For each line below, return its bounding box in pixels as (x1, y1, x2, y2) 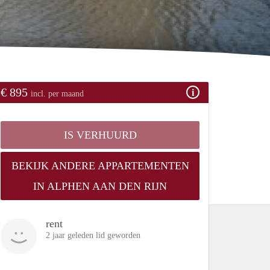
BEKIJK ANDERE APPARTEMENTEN (11, 159, 189, 172)
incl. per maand (31, 89, 84, 98)
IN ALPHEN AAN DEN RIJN (33, 180, 167, 192)
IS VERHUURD (63, 128, 137, 141)
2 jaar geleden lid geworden (46, 230, 140, 240)
